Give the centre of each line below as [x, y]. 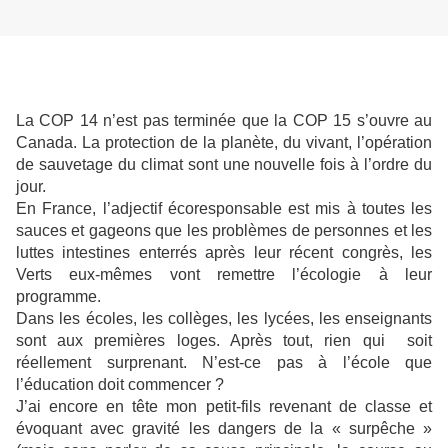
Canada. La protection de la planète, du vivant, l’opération [224, 143]
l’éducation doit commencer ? [120, 385]
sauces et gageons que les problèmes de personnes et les [224, 231]
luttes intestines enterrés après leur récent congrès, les [224, 253]
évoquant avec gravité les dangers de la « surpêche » [224, 429]
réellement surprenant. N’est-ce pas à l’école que [224, 363]
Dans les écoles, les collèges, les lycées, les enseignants [224, 319]
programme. [58, 297]
